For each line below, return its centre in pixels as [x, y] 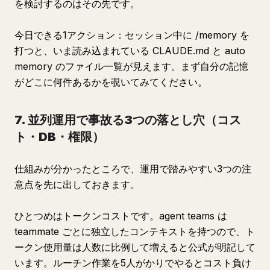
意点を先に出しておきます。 [77, 184]
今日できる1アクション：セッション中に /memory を [132, 35]
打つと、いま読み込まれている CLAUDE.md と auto [130, 51]
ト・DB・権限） [59, 137]
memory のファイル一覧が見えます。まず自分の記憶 [131, 66]
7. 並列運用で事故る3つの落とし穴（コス [128, 120]
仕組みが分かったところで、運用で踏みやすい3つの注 [133, 169]
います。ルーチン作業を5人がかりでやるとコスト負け [133, 263]
